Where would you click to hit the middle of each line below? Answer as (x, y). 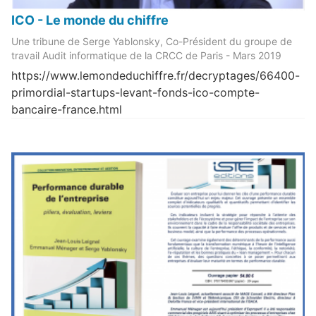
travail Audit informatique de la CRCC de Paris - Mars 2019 (146, 56)
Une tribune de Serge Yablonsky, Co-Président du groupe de (152, 42)
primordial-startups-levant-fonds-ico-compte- (135, 93)
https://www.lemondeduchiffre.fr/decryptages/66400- (156, 76)
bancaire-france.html (67, 110)
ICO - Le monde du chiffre (90, 20)
